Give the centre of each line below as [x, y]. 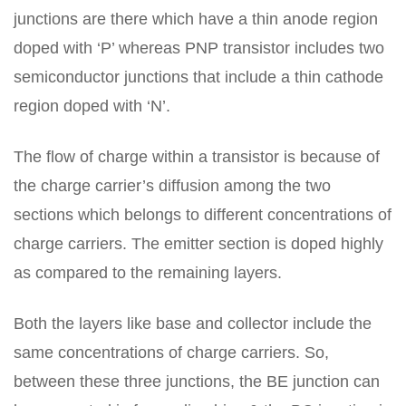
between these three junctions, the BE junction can [197, 382]
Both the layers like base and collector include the [193, 324]
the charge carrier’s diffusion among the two [172, 186]
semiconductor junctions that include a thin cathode [198, 77]
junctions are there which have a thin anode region [196, 19]
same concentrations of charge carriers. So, [171, 353]
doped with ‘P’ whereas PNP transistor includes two [199, 48]
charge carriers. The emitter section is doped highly [198, 244]
